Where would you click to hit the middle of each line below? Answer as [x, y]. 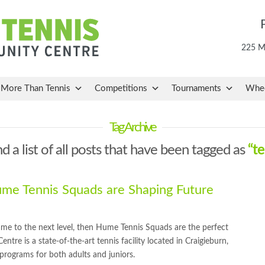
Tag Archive [132, 127]
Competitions [121, 88]
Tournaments [196, 88]
